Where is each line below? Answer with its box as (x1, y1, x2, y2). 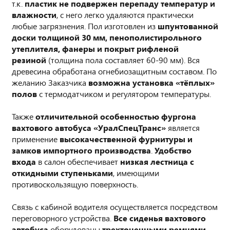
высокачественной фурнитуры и (60, 133, 193, 144)
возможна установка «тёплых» (88, 77, 215, 88)
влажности (12, 9, 56, 20)
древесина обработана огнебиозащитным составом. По (12, 66, 217, 76)
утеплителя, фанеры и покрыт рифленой (12, 43, 179, 54)
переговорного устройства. (12, 213, 113, 223)
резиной (12, 54, 46, 65)
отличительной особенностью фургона (35, 111, 196, 122)
